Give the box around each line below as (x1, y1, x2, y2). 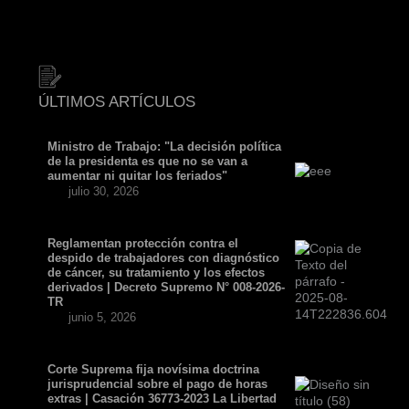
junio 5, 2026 (68, 310, 136, 325)
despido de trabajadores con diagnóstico (47, 251, 279, 266)
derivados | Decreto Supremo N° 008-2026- (47, 280, 285, 295)
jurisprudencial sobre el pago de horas (47, 377, 267, 392)
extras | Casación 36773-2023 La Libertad (47, 392, 277, 406)
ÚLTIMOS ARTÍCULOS (38, 93, 195, 111)
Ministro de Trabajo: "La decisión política (47, 140, 281, 154)
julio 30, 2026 (68, 184, 139, 199)
